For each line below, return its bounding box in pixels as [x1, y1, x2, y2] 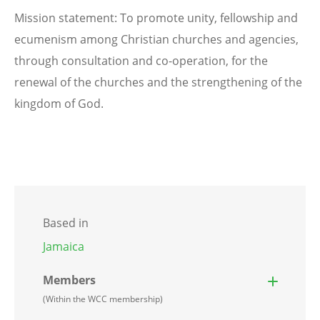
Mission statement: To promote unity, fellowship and [14, 9, 298, 26]
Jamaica [43, 238, 84, 254]
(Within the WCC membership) [43, 292, 163, 305]
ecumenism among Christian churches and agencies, [14, 31, 299, 47]
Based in [43, 214, 89, 231]
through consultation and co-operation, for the [14, 52, 268, 69]
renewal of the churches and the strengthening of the [14, 74, 302, 90]
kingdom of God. [14, 95, 104, 111]
